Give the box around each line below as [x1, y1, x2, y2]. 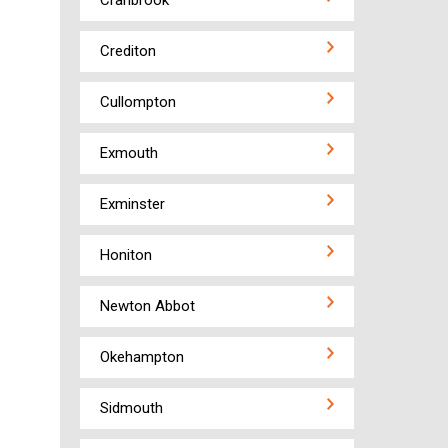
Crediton [99, 42, 156, 60]
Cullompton [99, 93, 176, 111]
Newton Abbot [99, 297, 195, 315]
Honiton [99, 246, 152, 264]
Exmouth [99, 144, 158, 162]
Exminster [99, 195, 165, 213]
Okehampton [99, 348, 184, 366]
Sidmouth [99, 399, 163, 417]
